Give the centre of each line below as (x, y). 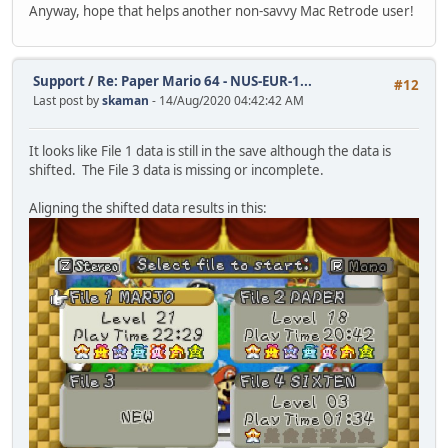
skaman (125, 101)
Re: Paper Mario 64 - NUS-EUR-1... (204, 81)
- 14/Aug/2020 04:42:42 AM (228, 101)
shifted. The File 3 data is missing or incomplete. (176, 170)
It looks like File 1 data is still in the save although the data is (210, 151)
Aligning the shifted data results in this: (148, 208)
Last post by (67, 101)
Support (59, 81)
